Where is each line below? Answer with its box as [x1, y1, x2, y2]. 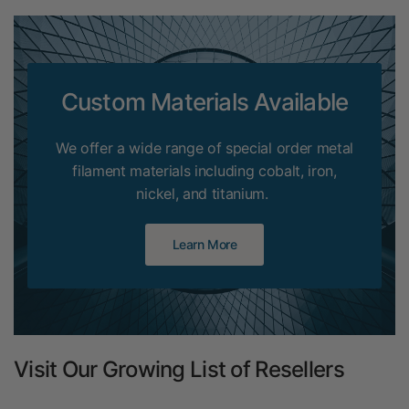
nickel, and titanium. [136, 184, 273, 203]
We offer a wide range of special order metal [55, 138, 354, 157]
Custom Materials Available [60, 87, 349, 116]
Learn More [172, 236, 237, 252]
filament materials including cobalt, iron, [72, 161, 337, 180]
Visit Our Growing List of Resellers [14, 356, 344, 383]
